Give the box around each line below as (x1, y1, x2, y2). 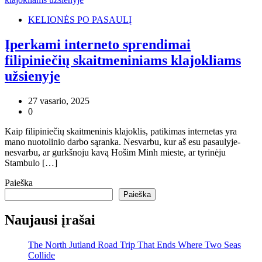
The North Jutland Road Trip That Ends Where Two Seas (28, 239, 241, 250)
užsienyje (5, 68, 60, 84)
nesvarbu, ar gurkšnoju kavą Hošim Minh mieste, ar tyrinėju (5, 147, 226, 157)
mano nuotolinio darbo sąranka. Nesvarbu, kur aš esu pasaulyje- (5, 136, 240, 147)
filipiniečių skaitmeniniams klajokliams (5, 52, 241, 68)
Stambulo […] (5, 157, 57, 168)
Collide (28, 250, 55, 260)
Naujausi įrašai (5, 212, 95, 227)
